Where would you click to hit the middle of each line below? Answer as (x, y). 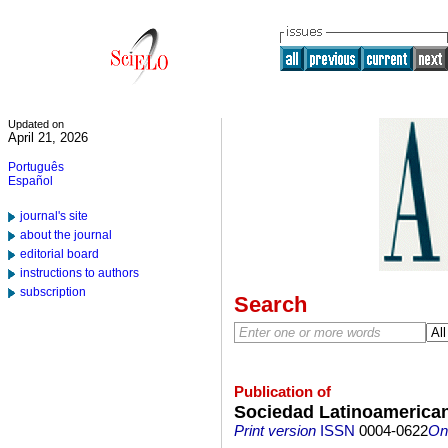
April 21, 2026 (48, 137)
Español (30, 181)
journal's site (54, 216)
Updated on (36, 124)
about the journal (66, 235)
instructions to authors (79, 273)
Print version (274, 431)
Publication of (282, 391)
